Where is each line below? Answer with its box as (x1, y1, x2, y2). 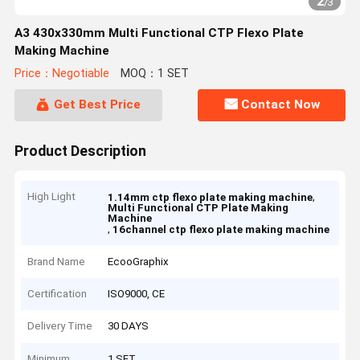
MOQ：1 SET (120, 67, 189, 81)
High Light (27, 190, 76, 203)
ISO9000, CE (108, 288, 166, 301)
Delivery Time (27, 320, 93, 333)
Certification (27, 288, 88, 301)
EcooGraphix (108, 255, 170, 268)
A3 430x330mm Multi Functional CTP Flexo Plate (14, 26, 304, 40)
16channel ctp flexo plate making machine (112, 223, 330, 236)
